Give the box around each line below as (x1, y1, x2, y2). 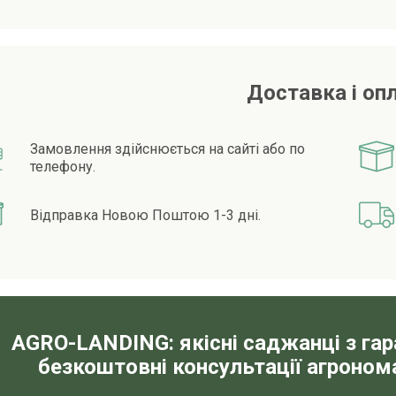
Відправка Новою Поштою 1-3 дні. (30, 207, 262, 225)
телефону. (30, 158, 96, 176)
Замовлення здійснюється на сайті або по (30, 141, 306, 158)
